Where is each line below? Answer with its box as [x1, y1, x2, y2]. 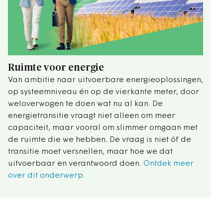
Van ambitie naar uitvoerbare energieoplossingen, [8, 76, 203, 84]
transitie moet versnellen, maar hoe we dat [8, 147, 173, 156]
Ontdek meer [143, 159, 194, 168]
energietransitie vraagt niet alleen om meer [8, 111, 175, 120]
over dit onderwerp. [8, 171, 85, 180]
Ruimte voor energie [8, 62, 104, 73]
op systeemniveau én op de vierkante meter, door [8, 88, 199, 96]
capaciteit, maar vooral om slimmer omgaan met [8, 123, 198, 132]
